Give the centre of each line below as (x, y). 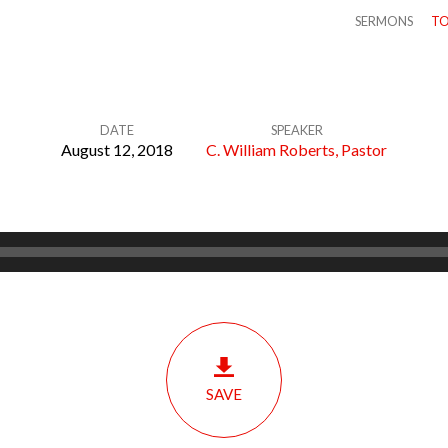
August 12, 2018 (117, 149)
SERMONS (383, 21)
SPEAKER (296, 130)
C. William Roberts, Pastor (296, 149)
